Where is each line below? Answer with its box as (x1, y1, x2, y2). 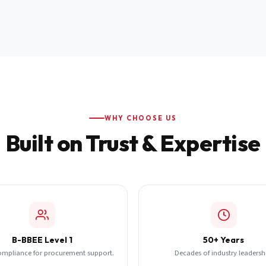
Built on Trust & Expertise (5, 128, 261, 157)
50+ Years (203, 234, 245, 245)
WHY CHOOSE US (104, 113, 177, 122)
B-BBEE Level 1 (12, 234, 73, 245)
